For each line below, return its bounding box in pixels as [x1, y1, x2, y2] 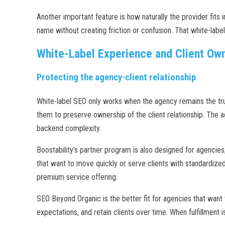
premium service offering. [37, 172, 118, 182]
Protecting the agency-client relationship [37, 72, 196, 83]
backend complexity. [37, 124, 101, 133]
